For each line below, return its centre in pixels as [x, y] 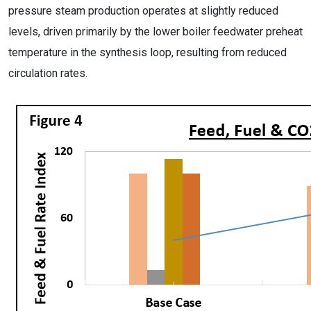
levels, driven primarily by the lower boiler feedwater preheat [155, 32]
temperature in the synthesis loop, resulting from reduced [148, 52]
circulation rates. [48, 73]
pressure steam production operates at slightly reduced [143, 11]
